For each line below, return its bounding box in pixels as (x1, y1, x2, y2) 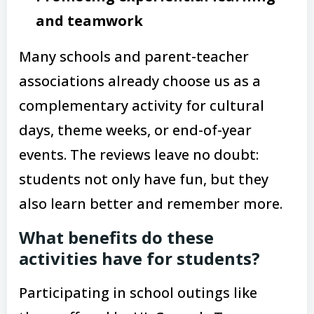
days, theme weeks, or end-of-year (19, 120, 252, 139)
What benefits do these (19, 225, 214, 249)
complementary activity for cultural (19, 95, 264, 115)
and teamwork (36, 11, 143, 30)
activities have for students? (19, 246, 260, 270)
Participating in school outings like (19, 282, 257, 302)
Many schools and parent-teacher (19, 46, 249, 66)
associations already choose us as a (19, 71, 261, 90)
